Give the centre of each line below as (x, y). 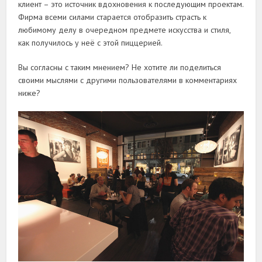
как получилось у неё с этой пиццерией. (91, 43)
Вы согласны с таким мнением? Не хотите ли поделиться (120, 68)
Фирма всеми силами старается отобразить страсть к (113, 17)
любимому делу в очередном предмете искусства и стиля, (125, 30)
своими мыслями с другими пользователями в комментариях (128, 80)
